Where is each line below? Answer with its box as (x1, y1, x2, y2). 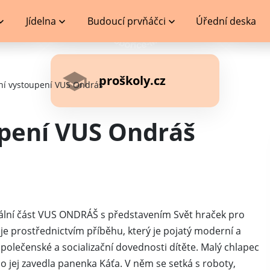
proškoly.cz (99, 72, 166, 89)
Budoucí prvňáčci (87, 14, 166, 28)
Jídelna (25, 14, 56, 28)
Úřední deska (196, 14, 257, 28)
